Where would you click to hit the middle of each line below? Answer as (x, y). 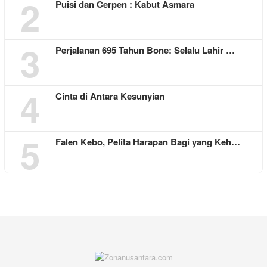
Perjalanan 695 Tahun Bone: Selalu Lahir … (145, 50)
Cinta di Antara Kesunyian (110, 96)
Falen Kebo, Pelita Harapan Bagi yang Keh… (148, 142)
